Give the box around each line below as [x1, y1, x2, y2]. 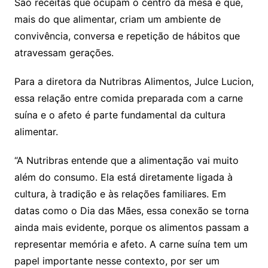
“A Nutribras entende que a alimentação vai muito [14, 154, 239, 167]
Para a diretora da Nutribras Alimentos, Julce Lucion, [14, 75, 254, 88]
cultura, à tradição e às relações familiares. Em [14, 188, 226, 200]
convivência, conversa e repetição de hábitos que [14, 30, 240, 42]
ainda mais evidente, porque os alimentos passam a [14, 221, 249, 234]
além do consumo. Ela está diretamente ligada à [14, 171, 233, 184]
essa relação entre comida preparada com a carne [14, 92, 243, 105]
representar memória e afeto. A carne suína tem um [14, 238, 248, 251]
